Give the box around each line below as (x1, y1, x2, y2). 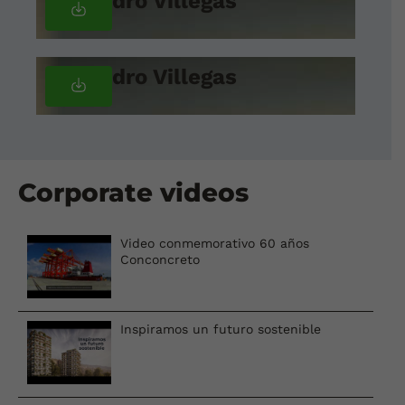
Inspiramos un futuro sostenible (120, 321, 322, 336)
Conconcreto (120, 251, 201, 267)
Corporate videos (18, 176, 249, 208)
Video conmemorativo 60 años (120, 235, 310, 250)
